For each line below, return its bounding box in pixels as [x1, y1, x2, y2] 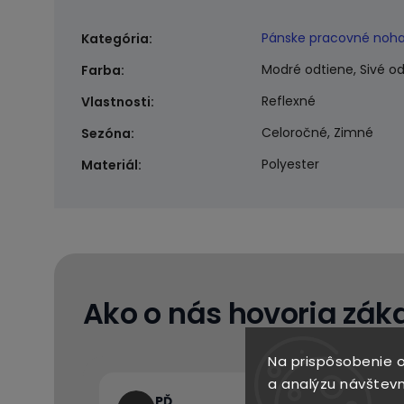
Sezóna [81, 124, 131, 142]
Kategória [81, 30, 149, 48]
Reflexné [262, 92, 316, 110]
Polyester [262, 155, 319, 173]
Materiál [81, 156, 138, 174]
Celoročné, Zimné [262, 124, 373, 142]
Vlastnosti [81, 93, 151, 111]
